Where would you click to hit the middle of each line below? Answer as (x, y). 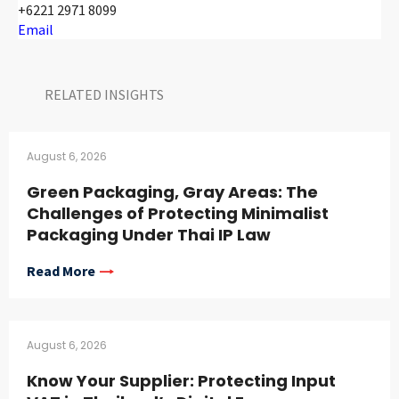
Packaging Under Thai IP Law (149, 235)
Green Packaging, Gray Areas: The (172, 192)
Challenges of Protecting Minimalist (178, 214)
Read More (61, 271)
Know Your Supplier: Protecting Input (181, 381)
